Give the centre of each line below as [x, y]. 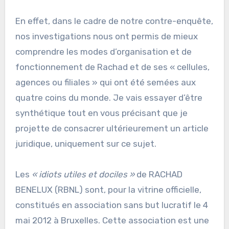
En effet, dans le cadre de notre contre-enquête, [114, 21]
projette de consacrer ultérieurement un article [112, 129]
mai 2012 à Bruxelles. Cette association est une [112, 221]
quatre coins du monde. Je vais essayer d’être [109, 98]
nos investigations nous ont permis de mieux [106, 37]
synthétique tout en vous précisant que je [101, 113]
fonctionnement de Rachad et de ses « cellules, [112, 67]
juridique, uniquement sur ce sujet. [86, 144]
